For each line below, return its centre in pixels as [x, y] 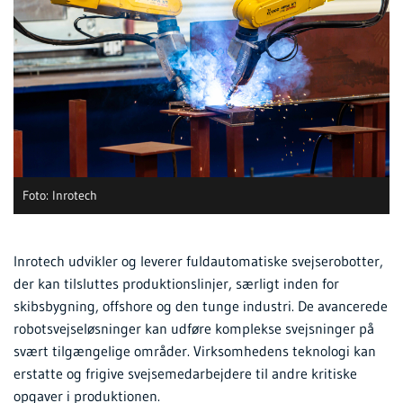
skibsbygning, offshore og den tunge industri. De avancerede [201, 306]
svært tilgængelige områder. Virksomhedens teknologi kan [195, 351]
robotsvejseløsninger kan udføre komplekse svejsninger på [194, 329]
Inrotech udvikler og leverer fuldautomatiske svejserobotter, [198, 261]
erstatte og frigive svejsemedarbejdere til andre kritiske [185, 374]
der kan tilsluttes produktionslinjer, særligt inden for [176, 284]
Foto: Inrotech [60, 196]
